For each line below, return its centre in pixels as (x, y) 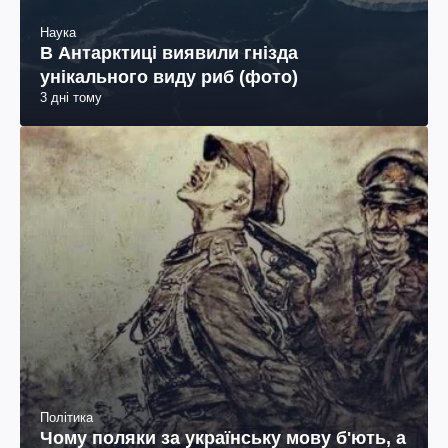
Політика (66, 418)
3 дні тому (71, 98)
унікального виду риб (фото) (169, 77)
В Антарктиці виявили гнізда (169, 53)
